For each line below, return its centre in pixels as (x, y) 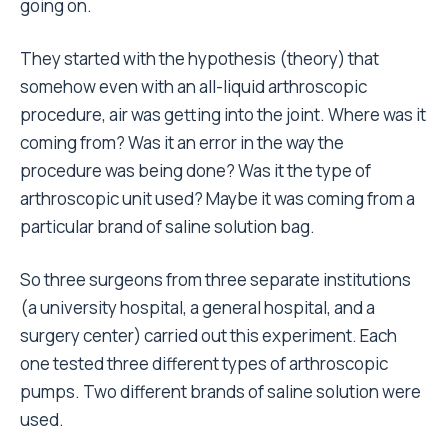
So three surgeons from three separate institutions (215, 279)
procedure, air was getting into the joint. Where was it (223, 114)
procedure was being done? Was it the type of (195, 170)
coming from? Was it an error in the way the (182, 142)
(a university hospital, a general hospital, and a (197, 307)
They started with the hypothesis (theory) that (199, 58)
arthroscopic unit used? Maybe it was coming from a (217, 198)
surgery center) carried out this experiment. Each (208, 335)
